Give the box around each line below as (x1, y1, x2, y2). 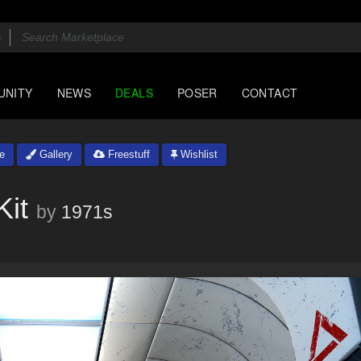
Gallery (36, 148, 73, 160)
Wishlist (177, 148, 218, 160)
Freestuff (105, 148, 150, 160)
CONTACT (241, 85, 298, 101)
